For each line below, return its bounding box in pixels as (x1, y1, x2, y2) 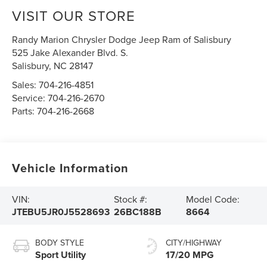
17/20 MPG (166, 248, 214, 262)
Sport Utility (35, 248, 86, 262)
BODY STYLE (35, 237, 85, 249)
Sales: (12, 78, 39, 92)
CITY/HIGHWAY (166, 237, 222, 249)
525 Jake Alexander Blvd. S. (12, 46, 129, 60)
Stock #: (114, 193, 148, 206)
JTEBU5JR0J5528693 (12, 205, 110, 219)
